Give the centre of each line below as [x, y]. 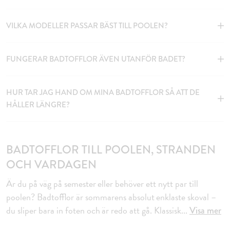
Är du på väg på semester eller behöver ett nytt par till [102, 183]
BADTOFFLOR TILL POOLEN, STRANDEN [111, 149]
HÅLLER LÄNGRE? [38, 104]
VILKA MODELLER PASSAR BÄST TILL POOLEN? [87, 25]
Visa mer [205, 210]
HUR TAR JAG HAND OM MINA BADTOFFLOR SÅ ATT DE [103, 92]
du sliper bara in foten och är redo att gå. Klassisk [94, 210]
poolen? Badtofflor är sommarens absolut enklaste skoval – [111, 197]
